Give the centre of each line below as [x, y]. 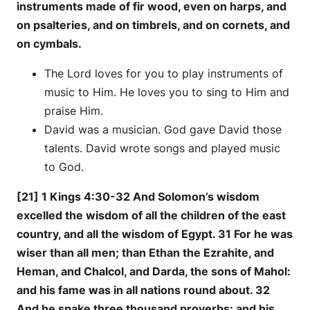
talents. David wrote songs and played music [162, 148]
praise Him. [74, 110]
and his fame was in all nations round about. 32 [143, 290]
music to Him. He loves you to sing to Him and [167, 92]
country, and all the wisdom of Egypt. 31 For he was [155, 234]
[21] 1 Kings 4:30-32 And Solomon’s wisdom [138, 196]
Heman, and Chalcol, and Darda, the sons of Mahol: [154, 271]
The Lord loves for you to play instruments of [164, 73]
